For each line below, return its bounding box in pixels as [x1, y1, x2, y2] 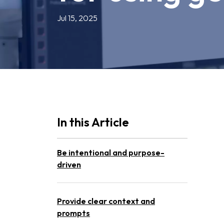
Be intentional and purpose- [57, 147, 164, 157]
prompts [57, 208, 90, 218]
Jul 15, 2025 [57, 13, 97, 23]
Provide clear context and [57, 196, 155, 206]
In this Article [57, 114, 129, 129]
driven [57, 159, 81, 169]
